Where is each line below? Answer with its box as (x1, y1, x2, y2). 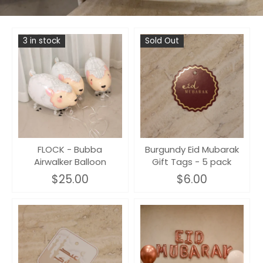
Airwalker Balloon (33, 155, 106, 168)
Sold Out (144, 35, 179, 47)
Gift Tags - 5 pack (152, 155, 232, 168)
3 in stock (23, 35, 60, 47)
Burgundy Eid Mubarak (144, 143, 239, 156)
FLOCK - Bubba (38, 143, 103, 156)
